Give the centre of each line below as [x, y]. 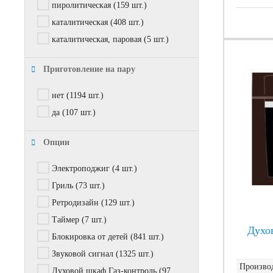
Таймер [66, 220]
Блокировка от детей [90, 237]
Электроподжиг [81, 168]
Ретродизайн [75, 203]
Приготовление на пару [89, 69]
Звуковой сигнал [83, 254]
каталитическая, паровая [97, 39]
